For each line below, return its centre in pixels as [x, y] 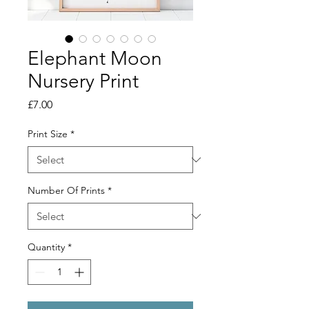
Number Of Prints [66, 191]
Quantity [46, 247]
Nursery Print [83, 81]
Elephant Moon [95, 59]
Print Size [48, 134]
